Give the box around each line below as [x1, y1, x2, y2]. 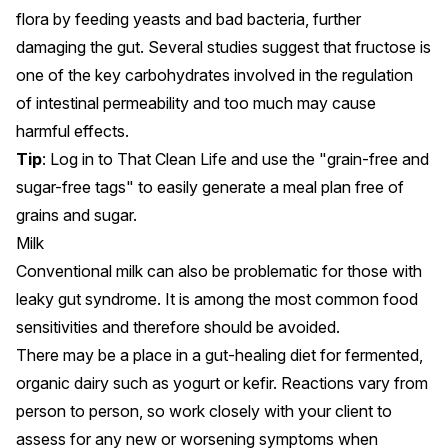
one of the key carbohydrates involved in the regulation [16, 65, 413, 85]
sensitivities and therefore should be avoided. [16, 317, 340, 337]
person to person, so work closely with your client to [16, 401, 392, 421]
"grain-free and [319, 149, 429, 169]
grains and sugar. [16, 205, 137, 225]
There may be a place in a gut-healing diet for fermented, [16, 345, 423, 365]
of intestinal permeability [16, 93, 189, 113]
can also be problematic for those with [147, 261, 422, 281]
